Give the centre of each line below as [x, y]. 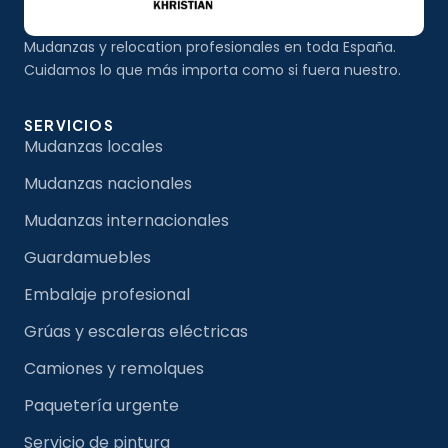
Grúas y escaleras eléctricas [136, 332]
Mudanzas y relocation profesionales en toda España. [210, 47]
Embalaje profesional [107, 295]
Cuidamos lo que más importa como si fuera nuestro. [212, 70]
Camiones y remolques [114, 369]
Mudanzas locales [93, 147]
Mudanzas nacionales [108, 184]
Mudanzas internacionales [126, 221]
